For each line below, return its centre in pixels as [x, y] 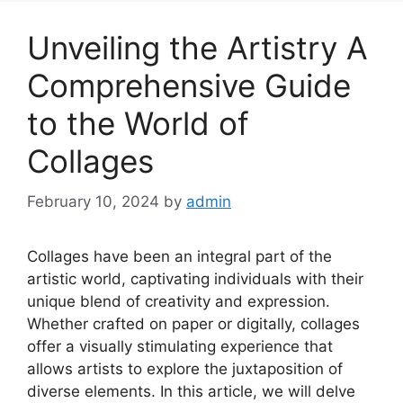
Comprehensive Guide [189, 85]
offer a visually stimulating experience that [180, 346]
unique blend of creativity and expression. [179, 301]
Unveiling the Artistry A [197, 48]
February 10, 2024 [93, 201]
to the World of [138, 123]
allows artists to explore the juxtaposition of [185, 368]
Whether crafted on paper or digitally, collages [193, 323]
